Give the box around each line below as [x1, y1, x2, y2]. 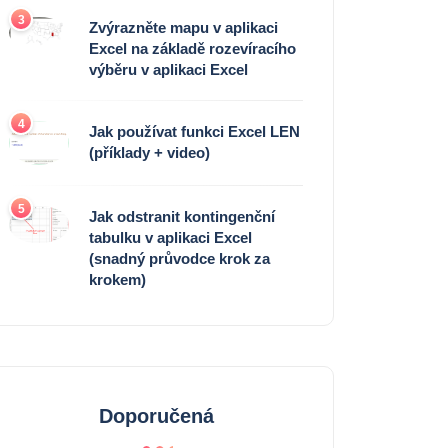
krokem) [89, 270, 146, 288]
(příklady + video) [89, 144, 210, 162]
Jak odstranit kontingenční [89, 207, 275, 225]
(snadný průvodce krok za [89, 249, 270, 267]
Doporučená [98, 404, 214, 427]
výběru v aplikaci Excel [89, 61, 248, 79]
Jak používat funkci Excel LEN [89, 123, 300, 141]
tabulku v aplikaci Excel [89, 228, 252, 246]
